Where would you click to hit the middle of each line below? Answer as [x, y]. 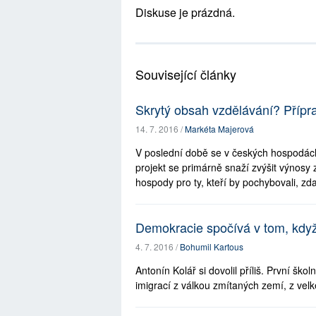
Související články [186, 74]
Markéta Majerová [219, 129]
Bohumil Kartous [212, 247]
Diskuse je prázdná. [185, 12]
